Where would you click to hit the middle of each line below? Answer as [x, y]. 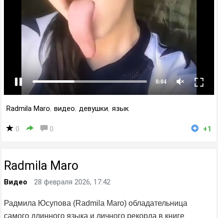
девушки [93, 109]
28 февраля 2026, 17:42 [72, 182]
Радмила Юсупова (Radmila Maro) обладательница [96, 203]
